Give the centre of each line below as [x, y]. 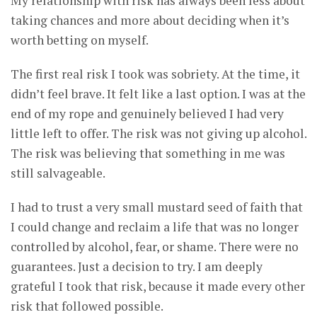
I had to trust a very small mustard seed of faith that [157, 207]
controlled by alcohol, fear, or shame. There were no [155, 246]
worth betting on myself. [80, 40]
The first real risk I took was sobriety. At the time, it [155, 74]
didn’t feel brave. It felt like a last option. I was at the [158, 93]
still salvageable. [58, 173]
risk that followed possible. [87, 306]
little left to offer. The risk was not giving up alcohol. [158, 133]
